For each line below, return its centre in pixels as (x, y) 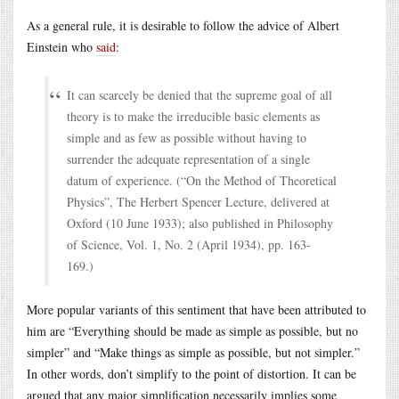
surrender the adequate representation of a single (188, 159)
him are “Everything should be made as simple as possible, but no (192, 330)
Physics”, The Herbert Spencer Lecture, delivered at (198, 201)
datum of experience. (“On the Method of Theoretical (202, 180)
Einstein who (61, 46)
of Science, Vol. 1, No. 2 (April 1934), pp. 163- (189, 244)
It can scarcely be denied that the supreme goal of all (199, 94)
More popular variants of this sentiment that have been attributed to (196, 309)
